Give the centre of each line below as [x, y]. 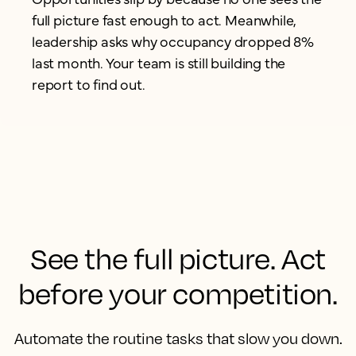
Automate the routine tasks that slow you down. [178, 339]
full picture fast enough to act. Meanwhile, [164, 20]
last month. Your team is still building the [159, 63]
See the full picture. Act [178, 259]
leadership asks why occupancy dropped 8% [173, 41]
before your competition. [178, 294]
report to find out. [89, 84]
